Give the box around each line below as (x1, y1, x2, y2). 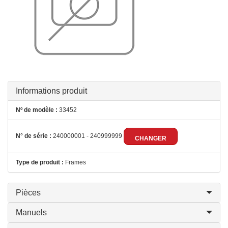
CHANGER (135, 135, 166, 142)
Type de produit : (16, 159, 64, 166)
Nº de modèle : (16, 106, 58, 113)
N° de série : (16, 132, 51, 140)
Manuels (16, 208, 47, 217)
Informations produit (16, 87, 87, 95)
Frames (64, 159, 86, 166)
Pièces (16, 188, 41, 197)
